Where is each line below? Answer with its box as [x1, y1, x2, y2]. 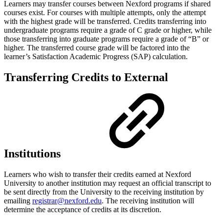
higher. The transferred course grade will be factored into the [4, 43, 190, 52]
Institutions [4, 147, 61, 160]
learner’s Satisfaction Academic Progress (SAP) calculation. [4, 52, 188, 61]
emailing [4, 196, 32, 205]
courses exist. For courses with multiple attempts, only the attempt [4, 8, 206, 17]
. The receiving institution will [102, 196, 194, 205]
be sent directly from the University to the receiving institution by [4, 187, 204, 196]
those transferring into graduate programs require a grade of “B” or [4, 34, 209, 43]
